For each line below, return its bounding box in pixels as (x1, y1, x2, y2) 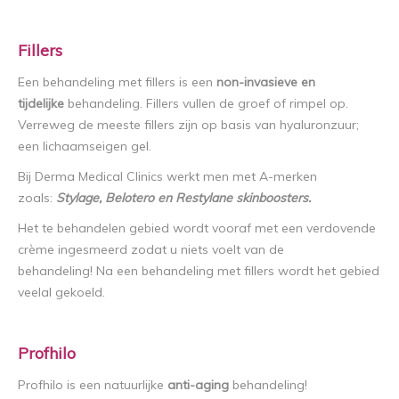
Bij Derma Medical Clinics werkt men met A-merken (18, 168, 317, 185)
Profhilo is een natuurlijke (18, 377, 167, 394)
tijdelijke (18, 95, 64, 112)
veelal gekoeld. (18, 284, 105, 301)
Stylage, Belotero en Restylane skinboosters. (56, 190, 314, 207)
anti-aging (167, 377, 229, 394)
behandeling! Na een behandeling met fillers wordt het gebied (18, 263, 379, 280)
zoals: (18, 190, 56, 207)
